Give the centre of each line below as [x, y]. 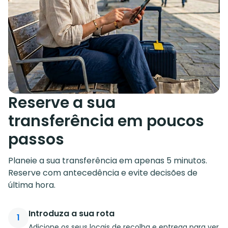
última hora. [32, 185]
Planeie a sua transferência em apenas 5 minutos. [108, 160]
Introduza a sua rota [72, 213]
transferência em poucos [106, 121]
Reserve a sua [62, 103]
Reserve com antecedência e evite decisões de [103, 173]
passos [36, 139]
